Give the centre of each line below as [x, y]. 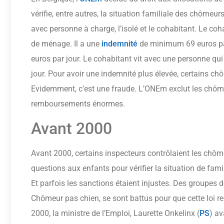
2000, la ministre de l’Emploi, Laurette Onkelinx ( [115, 213]
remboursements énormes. [78, 104]
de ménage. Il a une [66, 44]
